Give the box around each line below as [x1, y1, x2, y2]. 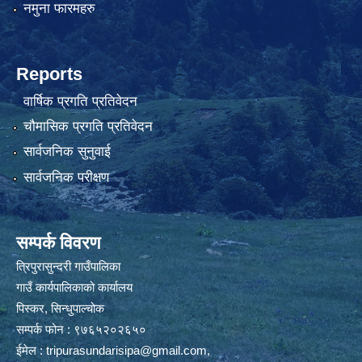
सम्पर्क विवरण [16, 232, 100, 253]
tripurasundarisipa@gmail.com [46, 343, 207, 357]
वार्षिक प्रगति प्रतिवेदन [23, 93, 137, 109]
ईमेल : [16, 343, 46, 357]
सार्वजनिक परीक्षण [23, 169, 109, 185]
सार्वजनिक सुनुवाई [23, 144, 111, 160]
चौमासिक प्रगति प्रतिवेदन [23, 119, 153, 135]
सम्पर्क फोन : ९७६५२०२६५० [16, 322, 146, 336]
